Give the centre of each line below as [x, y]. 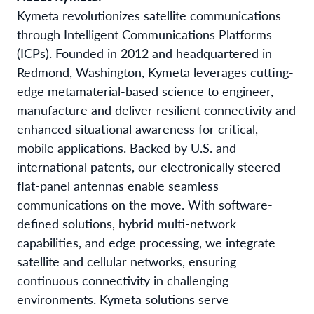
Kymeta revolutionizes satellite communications [149, 15]
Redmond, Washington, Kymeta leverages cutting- [155, 71]
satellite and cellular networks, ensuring [127, 261]
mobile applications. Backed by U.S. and [127, 147]
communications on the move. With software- [145, 204]
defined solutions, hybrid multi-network [127, 223]
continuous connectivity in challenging [123, 280]
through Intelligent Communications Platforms [144, 34]
